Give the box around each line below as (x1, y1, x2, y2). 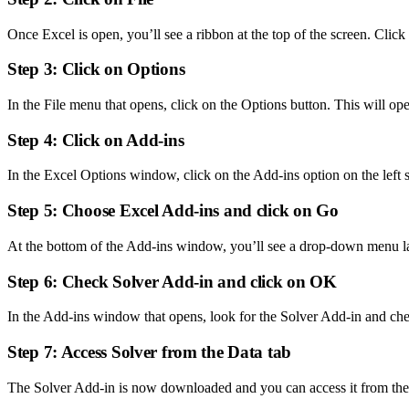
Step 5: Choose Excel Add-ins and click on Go (7, 201, 339, 221)
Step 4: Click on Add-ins (7, 130, 184, 150)
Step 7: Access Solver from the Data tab (7, 341, 292, 362)
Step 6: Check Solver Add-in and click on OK (7, 271, 337, 291)
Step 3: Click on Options (7, 59, 185, 79)
